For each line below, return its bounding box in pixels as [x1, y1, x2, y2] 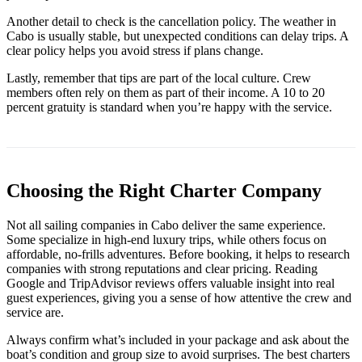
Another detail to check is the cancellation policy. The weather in [6, 14, 336, 28]
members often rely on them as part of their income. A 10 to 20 [6, 85, 325, 99]
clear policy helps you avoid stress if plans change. [6, 43, 263, 57]
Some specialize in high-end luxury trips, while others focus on [6, 232, 326, 246]
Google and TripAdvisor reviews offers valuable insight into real [6, 276, 335, 290]
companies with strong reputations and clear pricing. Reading [6, 261, 318, 276]
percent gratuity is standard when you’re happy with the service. [6, 99, 332, 114]
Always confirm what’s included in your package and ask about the [6, 332, 349, 347]
